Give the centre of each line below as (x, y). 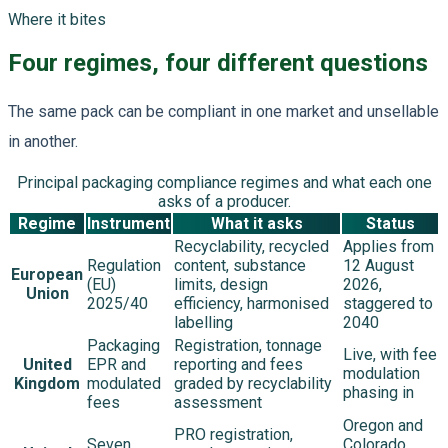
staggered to (388, 303)
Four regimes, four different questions (218, 62)
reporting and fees (238, 364)
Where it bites (57, 19)
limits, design (221, 284)
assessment (218, 402)
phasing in (378, 392)
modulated (124, 383)
